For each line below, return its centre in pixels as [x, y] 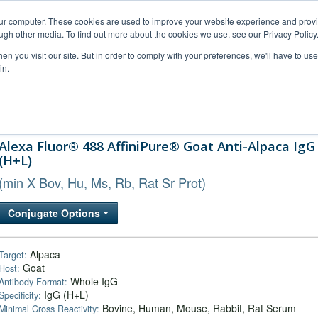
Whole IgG [93, 281]
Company [255, 113]
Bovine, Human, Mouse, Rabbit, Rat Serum [198, 308]
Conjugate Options [55, 213]
